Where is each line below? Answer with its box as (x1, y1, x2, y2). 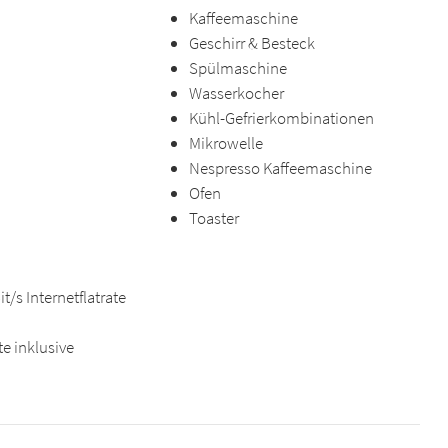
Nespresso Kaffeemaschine (188, 157, 372, 179)
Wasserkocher (188, 82, 284, 104)
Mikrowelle (188, 132, 263, 154)
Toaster (188, 207, 239, 229)
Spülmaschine (188, 57, 287, 79)
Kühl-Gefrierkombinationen (188, 107, 374, 129)
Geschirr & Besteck (188, 32, 315, 54)
